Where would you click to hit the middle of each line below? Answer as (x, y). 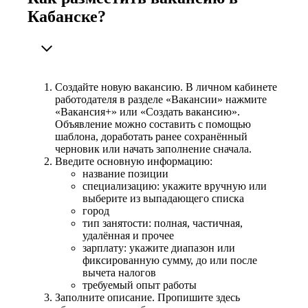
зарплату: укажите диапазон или (159, 247)
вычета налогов (119, 272)
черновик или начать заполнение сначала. (153, 148)
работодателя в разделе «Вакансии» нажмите (161, 99)
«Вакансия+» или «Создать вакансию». (147, 111)
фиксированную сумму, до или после (170, 260)
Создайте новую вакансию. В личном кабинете (166, 87)
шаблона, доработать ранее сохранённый (151, 136)
